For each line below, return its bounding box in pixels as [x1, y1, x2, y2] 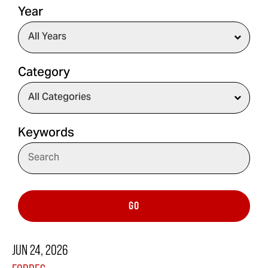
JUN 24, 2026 [12, 241, 68, 258]
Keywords [18, 120, 74, 147]
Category [18, 60, 70, 86]
